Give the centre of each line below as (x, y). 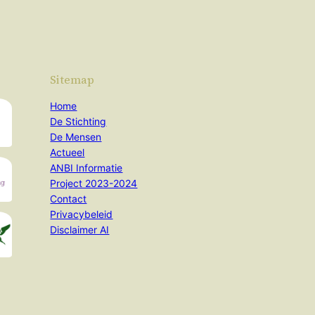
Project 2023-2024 (94, 184)
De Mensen (76, 137)
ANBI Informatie (86, 168)
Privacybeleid (82, 214)
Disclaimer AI (80, 230)
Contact (69, 199)
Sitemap (72, 80)
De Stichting (78, 122)
